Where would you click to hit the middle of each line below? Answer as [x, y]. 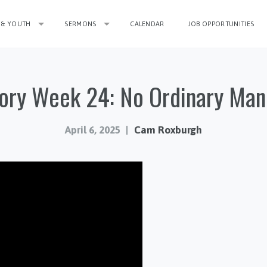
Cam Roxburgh [168, 130]
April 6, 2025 [92, 130]
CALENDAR [147, 24]
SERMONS [80, 24]
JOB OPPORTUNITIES [221, 24]
